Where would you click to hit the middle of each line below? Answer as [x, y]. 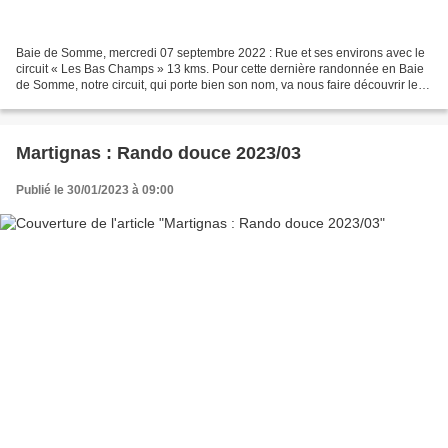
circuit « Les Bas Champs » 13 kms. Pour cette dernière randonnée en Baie [220, 68]
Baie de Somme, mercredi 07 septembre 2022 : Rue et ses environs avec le [220, 52]
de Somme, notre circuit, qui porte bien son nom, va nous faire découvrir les [220, 84]
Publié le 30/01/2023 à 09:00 [95, 189]
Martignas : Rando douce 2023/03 [158, 152]
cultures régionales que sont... [97, 100]
